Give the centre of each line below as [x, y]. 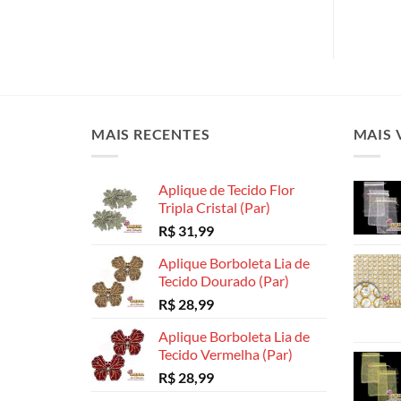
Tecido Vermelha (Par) [226, 354]
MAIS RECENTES [151, 134]
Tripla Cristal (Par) [214, 207]
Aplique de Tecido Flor [226, 189]
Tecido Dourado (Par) [224, 280]
